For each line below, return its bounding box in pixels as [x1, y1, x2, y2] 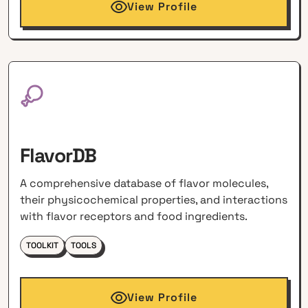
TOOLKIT [26, 240, 59, 252]
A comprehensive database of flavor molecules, [20, 176, 269, 191]
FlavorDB [20, 143, 97, 168]
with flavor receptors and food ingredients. [20, 209, 248, 224]
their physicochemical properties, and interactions [20, 192, 288, 208]
